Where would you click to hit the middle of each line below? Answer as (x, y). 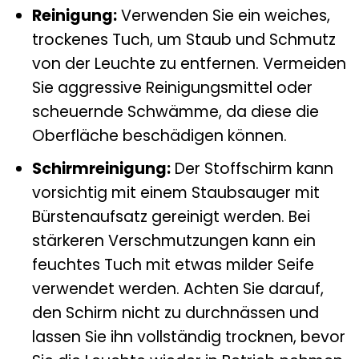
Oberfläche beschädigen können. (159, 135)
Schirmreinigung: (101, 169)
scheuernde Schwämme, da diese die (175, 111)
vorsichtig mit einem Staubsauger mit (175, 193)
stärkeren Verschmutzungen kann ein (173, 241)
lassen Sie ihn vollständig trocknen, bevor (188, 337)
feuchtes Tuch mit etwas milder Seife (173, 265)
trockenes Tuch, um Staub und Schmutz (184, 39)
